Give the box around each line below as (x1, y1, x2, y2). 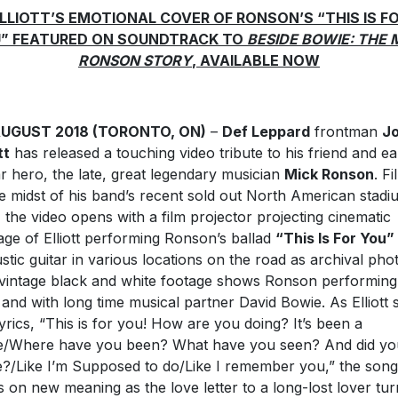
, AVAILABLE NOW (192, 51, 320, 69)
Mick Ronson (283, 164, 374, 183)
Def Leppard (221, 122, 310, 140)
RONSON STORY (78, 51, 192, 69)
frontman (309, 122, 382, 140)
